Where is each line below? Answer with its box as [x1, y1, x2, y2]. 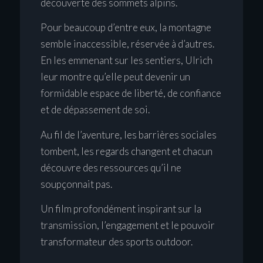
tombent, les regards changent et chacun [40, 144, 213, 157]
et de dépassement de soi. [40, 103, 150, 116]
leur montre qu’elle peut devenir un [40, 70, 190, 83]
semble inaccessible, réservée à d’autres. [40, 38, 214, 50]
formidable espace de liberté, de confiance [40, 87, 221, 100]
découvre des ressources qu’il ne [40, 161, 181, 174]
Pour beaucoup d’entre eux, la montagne [40, 21, 211, 34]
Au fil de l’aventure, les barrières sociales [40, 128, 217, 141]
